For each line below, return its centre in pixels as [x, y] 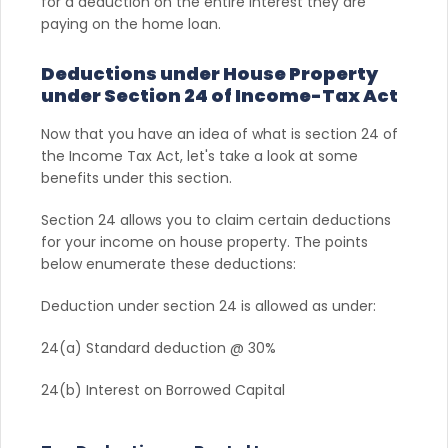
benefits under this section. [138, 177]
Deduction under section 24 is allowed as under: [208, 305]
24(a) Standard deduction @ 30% [158, 347]
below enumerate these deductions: [170, 263]
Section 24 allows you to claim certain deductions [216, 219]
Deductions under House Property [209, 73]
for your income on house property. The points [204, 241]
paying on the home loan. [133, 23]
